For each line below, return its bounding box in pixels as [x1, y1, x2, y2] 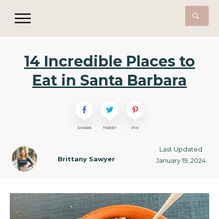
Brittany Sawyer [57, 154, 115, 163]
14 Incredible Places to [24, 52, 195, 70]
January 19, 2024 [155, 156, 206, 164]
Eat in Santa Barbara [32, 71, 187, 89]
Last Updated [159, 145, 202, 153]
